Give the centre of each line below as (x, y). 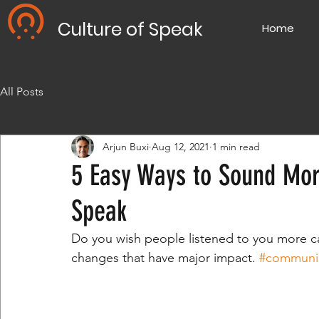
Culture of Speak (130, 30)
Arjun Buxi (126, 146)
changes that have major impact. (165, 258)
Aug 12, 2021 (181, 146)
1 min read (236, 146)
